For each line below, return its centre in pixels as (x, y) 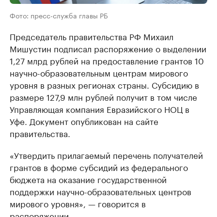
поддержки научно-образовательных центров (101, 191)
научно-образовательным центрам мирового (99, 72)
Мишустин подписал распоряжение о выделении (108, 48)
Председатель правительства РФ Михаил (92, 36)
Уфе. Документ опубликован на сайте (84, 121)
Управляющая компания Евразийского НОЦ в (100, 109)
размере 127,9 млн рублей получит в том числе (103, 97)
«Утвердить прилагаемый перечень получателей (106, 155)
